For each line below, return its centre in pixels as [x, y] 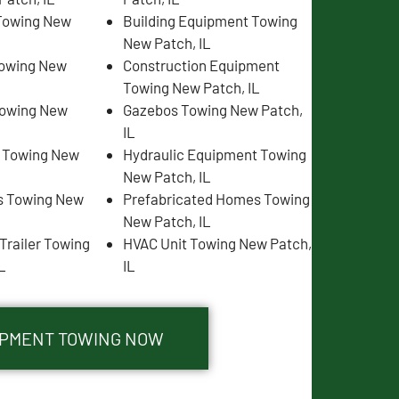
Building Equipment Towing [210, 20]
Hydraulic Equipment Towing [214, 154]
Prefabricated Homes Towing [216, 198]
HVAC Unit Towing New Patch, [217, 243]
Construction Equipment [201, 65]
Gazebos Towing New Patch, [212, 109]
